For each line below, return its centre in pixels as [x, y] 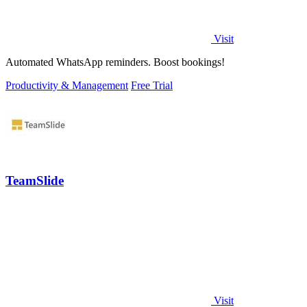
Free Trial [152, 86]
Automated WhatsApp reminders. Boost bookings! [115, 62]
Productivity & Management [67, 86]
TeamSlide [35, 180]
